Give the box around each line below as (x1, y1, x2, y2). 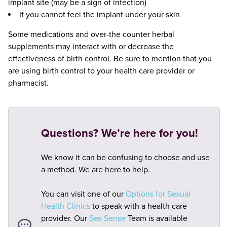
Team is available (125, 213, 187, 224)
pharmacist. (8, 78, 49, 88)
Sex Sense (89, 213, 126, 224)
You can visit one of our (41, 189, 126, 200)
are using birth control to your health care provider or (8, 65, 195, 76)
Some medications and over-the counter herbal (8, 29, 174, 40)
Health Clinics (41, 201, 90, 212)
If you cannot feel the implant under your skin (19, 9, 180, 20)
